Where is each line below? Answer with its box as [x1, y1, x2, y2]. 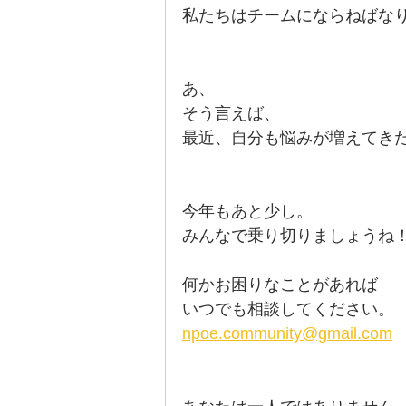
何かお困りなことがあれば [182, 275, 378, 294]
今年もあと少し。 [182, 202, 313, 220]
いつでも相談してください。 [182, 300, 394, 318]
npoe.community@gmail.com [182, 324, 392, 343]
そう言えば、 [182, 104, 280, 122]
